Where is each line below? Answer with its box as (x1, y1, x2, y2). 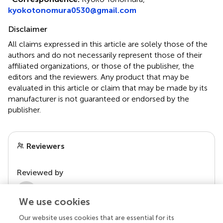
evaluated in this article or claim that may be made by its (8, 83, 208, 93)
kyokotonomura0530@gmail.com (8, 5, 136, 15)
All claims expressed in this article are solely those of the (8, 39, 208, 49)
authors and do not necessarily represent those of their (8, 50, 202, 60)
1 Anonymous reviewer (36, 186, 121, 196)
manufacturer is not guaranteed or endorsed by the (8, 94, 189, 104)
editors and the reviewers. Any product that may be (8, 72, 189, 82)
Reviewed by (16, 167, 63, 177)
